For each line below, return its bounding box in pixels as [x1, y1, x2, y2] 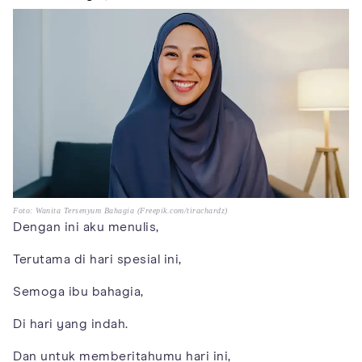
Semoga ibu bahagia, [13, 285, 144, 299]
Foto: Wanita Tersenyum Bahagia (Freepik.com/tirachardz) [13, 206, 228, 216]
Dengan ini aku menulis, [13, 221, 159, 234]
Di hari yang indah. [13, 318, 128, 331]
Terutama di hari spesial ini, [13, 253, 182, 267]
